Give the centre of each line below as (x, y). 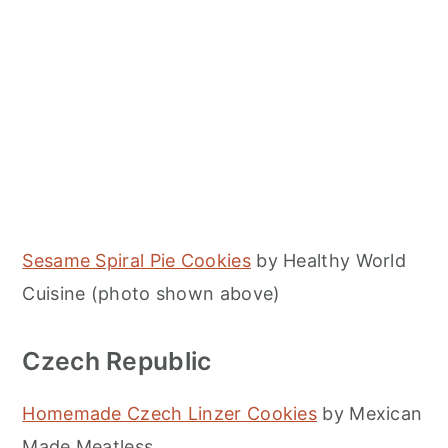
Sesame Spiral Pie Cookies (136, 260)
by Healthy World (328, 260)
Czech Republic (117, 360)
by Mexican (370, 413)
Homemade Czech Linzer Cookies (170, 413)
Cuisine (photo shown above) (151, 293)
